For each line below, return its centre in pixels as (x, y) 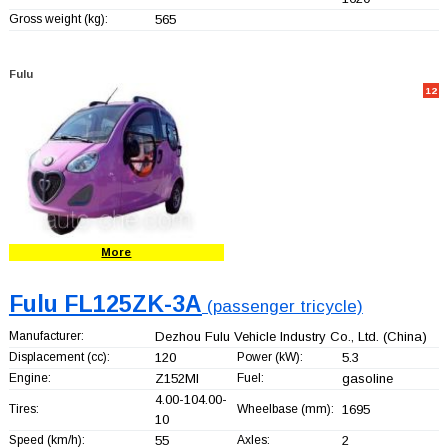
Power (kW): (269, 356)
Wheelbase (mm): (285, 408)
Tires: (23, 408)
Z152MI (176, 378)
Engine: (29, 377)
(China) (402, 336)
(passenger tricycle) (282, 306)
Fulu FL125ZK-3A (105, 303)
